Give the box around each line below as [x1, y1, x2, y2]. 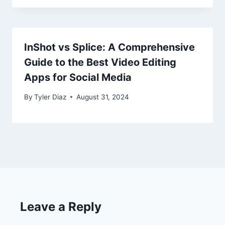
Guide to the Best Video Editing [24, 56, 176, 69]
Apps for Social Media [24, 71, 132, 84]
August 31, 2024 [76, 92, 130, 101]
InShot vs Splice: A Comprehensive [24, 41, 195, 54]
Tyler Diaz [34, 92, 67, 101]
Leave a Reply [20, 199, 101, 214]
